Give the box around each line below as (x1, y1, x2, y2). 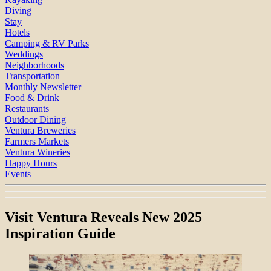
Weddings (5, 48, 43, 59)
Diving (5, 5, 31, 16)
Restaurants (5, 103, 49, 114)
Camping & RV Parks (5, 38, 89, 48)
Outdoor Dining (5, 114, 66, 125)
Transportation (5, 70, 60, 81)
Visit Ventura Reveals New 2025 (5, 209, 202, 226)
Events (5, 168, 31, 179)
